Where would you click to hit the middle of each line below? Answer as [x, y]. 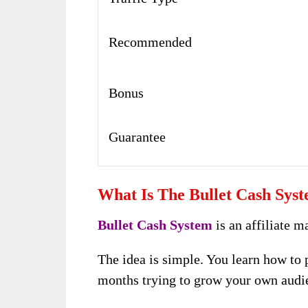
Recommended [151, 42]
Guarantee [137, 137]
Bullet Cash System [155, 225]
